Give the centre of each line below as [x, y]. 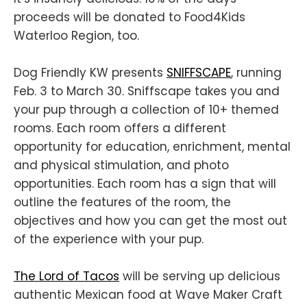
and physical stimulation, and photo [121, 165]
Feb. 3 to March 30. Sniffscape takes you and [147, 91]
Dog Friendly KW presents [90, 73]
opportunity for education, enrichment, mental [152, 147]
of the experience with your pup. [109, 240]
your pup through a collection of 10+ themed [146, 110]
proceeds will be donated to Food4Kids [130, 17]
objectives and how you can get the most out [150, 221]
